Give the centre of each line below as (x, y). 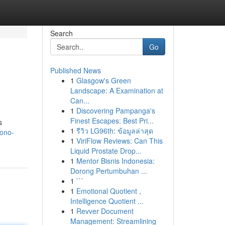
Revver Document (105, 211)
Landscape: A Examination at (117, 90)
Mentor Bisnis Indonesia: (115, 161)
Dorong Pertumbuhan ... (108, 171)
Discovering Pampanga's (116, 110)
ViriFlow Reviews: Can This (119, 141)
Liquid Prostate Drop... (106, 151)
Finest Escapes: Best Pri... (112, 121)
